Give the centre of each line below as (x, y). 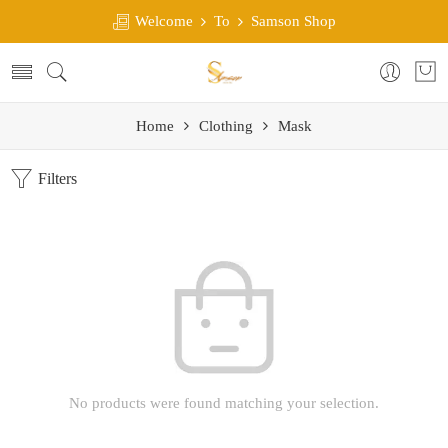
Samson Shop (289, 21)
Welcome (166, 21)
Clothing (226, 126)
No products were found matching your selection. (224, 403)
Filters (55, 178)
